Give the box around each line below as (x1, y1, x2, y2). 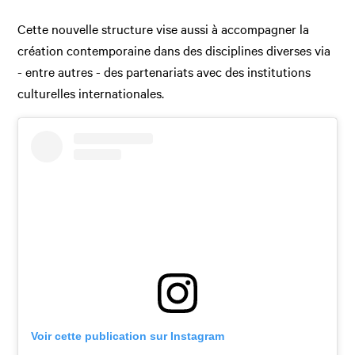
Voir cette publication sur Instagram (31, 330, 225, 343)
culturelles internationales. (17, 84, 165, 102)
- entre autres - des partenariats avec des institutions (17, 63, 311, 81)
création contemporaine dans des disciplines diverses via (17, 41, 331, 59)
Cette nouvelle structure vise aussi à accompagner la (17, 20, 310, 38)
